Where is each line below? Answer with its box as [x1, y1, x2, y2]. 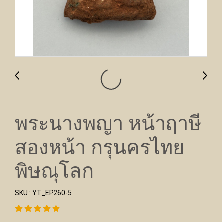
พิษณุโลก [15, 159, 94, 182]
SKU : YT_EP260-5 [15, 189, 72, 197]
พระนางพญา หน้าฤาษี [15, 111, 201, 135]
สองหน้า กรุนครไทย [15, 135, 184, 159]
